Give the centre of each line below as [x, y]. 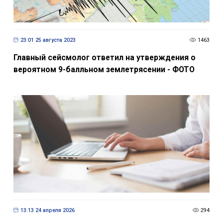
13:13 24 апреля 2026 [47, 210]
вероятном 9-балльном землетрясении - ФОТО [104, 70]
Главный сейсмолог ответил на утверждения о [104, 58]
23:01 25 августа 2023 [48, 40]
